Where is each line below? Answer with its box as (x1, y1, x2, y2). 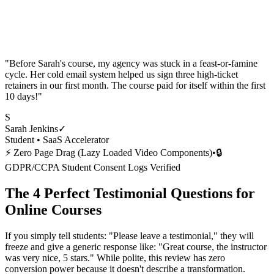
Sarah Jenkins (5, 124, 58, 135)
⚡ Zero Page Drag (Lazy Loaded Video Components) (5, 147, 212, 158)
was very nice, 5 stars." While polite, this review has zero (5, 252, 225, 263)
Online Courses (5, 201, 102, 218)
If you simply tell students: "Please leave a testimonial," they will (5, 230, 254, 241)
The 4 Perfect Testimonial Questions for (5, 185, 255, 201)
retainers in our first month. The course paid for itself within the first (5, 80, 265, 91)
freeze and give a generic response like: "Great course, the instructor (5, 241, 267, 252)
